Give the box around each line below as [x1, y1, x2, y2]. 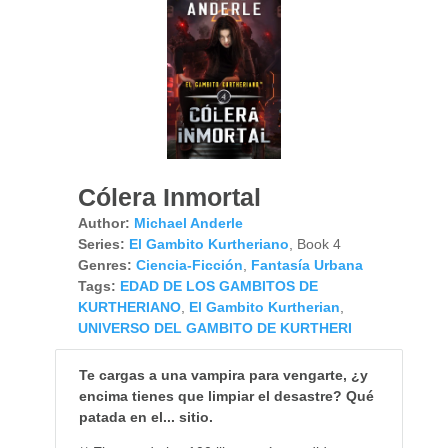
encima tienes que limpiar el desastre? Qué [78, 387, 374, 404]
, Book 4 [288, 235, 341, 252]
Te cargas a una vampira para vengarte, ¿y [78, 366, 368, 383]
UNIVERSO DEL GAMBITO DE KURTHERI [77, 319, 352, 336]
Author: [77, 214, 130, 231]
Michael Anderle [133, 214, 243, 231]
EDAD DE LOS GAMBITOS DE [119, 277, 318, 294]
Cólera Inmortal [77, 182, 261, 211]
